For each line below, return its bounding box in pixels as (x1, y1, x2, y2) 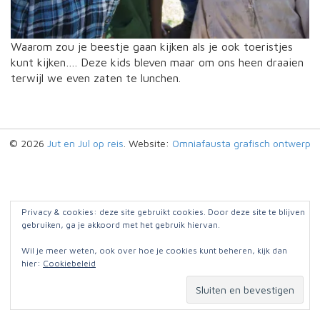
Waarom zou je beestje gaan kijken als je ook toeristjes (11, 39, 293, 53)
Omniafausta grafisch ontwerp (172, 136, 311, 149)
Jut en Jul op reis (47, 136, 124, 149)
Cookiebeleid (43, 258, 96, 269)
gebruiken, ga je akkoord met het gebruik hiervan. (21, 219, 220, 230)
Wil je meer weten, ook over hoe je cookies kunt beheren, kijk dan (21, 245, 287, 256)
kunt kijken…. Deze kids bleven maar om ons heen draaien (11, 55, 304, 69)
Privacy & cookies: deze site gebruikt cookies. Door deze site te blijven (21, 206, 305, 217)
